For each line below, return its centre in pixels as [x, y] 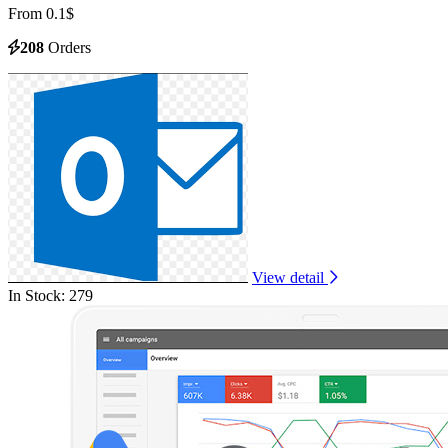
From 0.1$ [41, 13]
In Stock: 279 [50, 295]
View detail [288, 277]
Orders [67, 47]
